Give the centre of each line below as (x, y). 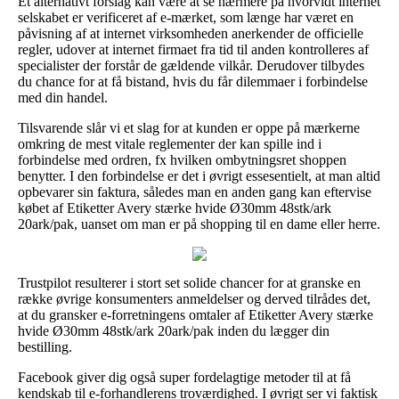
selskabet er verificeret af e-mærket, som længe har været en (186, 17)
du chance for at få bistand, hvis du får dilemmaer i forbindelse (193, 81)
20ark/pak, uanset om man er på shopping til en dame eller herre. (199, 224)
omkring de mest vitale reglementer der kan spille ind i (170, 143)
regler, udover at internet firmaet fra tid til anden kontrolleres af (193, 49)
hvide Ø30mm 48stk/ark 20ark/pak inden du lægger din (174, 330)
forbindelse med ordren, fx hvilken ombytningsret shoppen (182, 159)
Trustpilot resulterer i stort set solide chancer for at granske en (189, 282)
